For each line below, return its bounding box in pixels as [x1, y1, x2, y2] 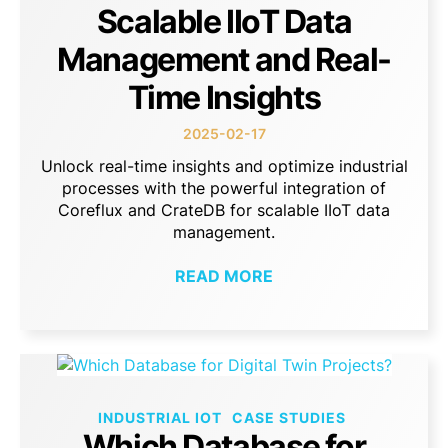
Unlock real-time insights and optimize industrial [40, 155, 408, 176]
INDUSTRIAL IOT [97, 408, 222, 426]
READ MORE [175, 266, 273, 287]
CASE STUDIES [231, 408, 346, 426]
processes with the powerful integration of [62, 177, 386, 198]
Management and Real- [57, 39, 391, 79]
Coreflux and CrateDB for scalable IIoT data [58, 199, 390, 220]
